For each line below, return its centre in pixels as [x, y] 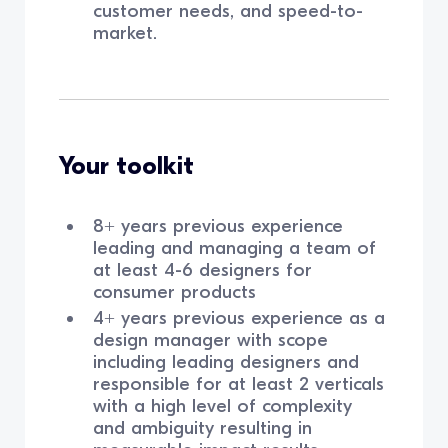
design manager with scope [210, 339]
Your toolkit [127, 165]
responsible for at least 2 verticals [238, 383]
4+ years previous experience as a [238, 317]
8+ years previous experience [217, 225]
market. [124, 33]
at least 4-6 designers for [202, 269]
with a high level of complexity [222, 405]
